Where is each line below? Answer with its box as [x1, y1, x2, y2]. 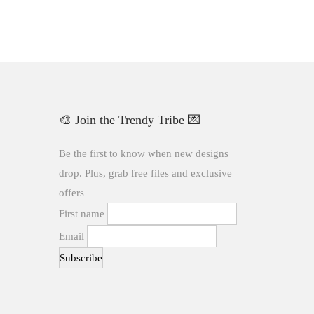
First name [58, 207, 104, 219]
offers [58, 186, 84, 198]
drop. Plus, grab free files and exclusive [58, 167, 232, 179]
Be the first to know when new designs [58, 147, 228, 159]
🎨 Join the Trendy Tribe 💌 [58, 112, 200, 127]
